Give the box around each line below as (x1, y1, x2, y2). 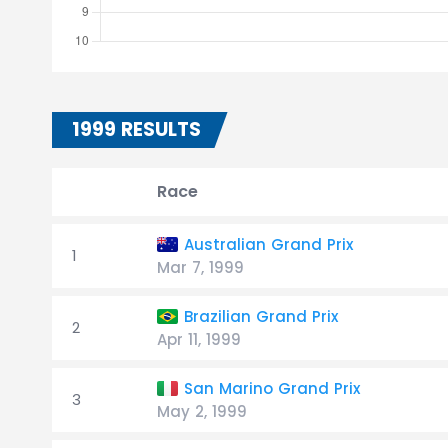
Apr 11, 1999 (157, 329, 241, 350)
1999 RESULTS (72, 116, 201, 143)
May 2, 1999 (157, 401, 247, 422)
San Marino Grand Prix (184, 378, 360, 399)
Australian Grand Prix (184, 234, 353, 255)
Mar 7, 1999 (157, 257, 244, 278)
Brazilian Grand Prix (184, 306, 338, 327)
